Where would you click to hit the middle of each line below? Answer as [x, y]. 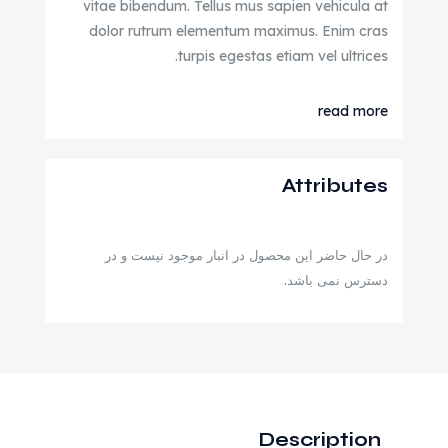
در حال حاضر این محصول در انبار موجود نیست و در [246, 255]
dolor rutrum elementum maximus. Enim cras [238, 31]
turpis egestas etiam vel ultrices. [283, 56]
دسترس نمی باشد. [336, 280]
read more [353, 111]
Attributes [335, 185]
